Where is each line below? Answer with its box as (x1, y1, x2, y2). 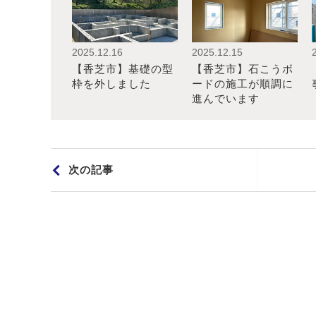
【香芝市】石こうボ (192, 63, 293, 75)
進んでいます (192, 92, 260, 104)
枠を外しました (72, 78, 151, 90)
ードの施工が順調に (192, 78, 293, 90)
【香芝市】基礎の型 (72, 63, 174, 75)
